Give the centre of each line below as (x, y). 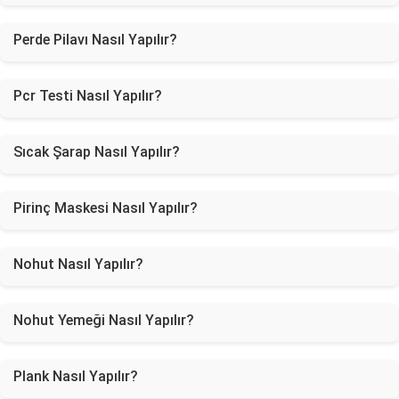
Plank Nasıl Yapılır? (76, 376)
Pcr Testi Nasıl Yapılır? (88, 96)
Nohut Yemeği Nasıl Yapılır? (104, 320)
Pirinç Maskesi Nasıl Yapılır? (106, 208)
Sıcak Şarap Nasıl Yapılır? (97, 152)
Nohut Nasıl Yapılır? (78, 264)
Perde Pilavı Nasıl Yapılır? (95, 40)
